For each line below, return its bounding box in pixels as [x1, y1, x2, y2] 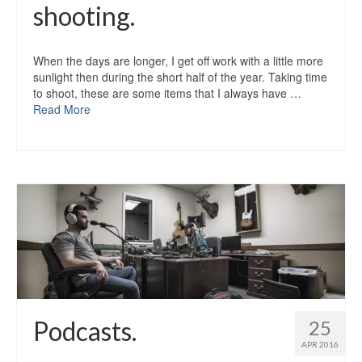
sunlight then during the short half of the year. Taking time [33, 68, 327, 85]
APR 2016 [301, 339, 339, 350]
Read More [33, 100, 90, 117]
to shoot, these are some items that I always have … [33, 84, 301, 101]
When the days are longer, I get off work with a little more [33, 52, 323, 69]
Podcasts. [33, 315, 137, 347]
